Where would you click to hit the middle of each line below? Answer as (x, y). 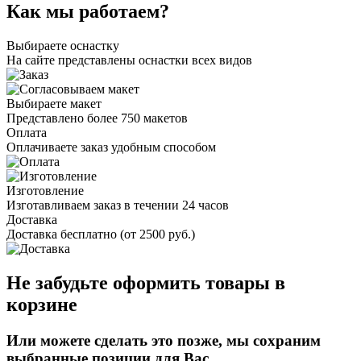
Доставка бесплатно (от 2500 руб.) (101, 234)
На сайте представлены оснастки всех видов (129, 60)
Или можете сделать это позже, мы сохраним (164, 340)
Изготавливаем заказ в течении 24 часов (118, 205)
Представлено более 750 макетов (97, 118)
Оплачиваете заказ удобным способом (111, 147)
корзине (42, 304)
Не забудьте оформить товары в (146, 282)
